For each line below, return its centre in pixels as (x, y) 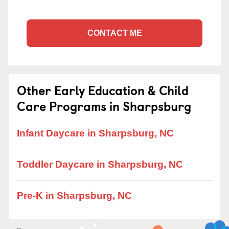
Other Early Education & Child (103, 90)
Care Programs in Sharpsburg (104, 106)
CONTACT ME (114, 33)
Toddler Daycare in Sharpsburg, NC (100, 164)
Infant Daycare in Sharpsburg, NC (95, 133)
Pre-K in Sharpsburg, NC (74, 196)
